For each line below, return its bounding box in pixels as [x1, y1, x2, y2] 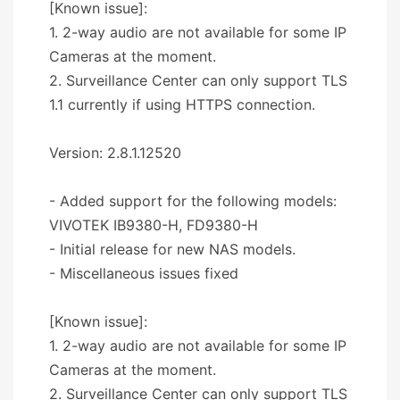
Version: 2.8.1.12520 [49, 143, 181, 162]
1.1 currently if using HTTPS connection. [49, 95, 315, 113]
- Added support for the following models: [49, 191, 337, 210]
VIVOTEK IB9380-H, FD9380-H [49, 215, 258, 234]
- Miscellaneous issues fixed [49, 263, 238, 282]
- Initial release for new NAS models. [49, 239, 296, 258]
